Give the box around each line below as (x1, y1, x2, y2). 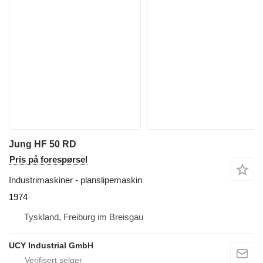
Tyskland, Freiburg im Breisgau (24, 212, 143, 222)
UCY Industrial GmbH (9, 241, 93, 250)
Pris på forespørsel (9, 154, 87, 164)
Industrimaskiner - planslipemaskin (9, 175, 142, 185)
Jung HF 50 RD (9, 139, 76, 149)
